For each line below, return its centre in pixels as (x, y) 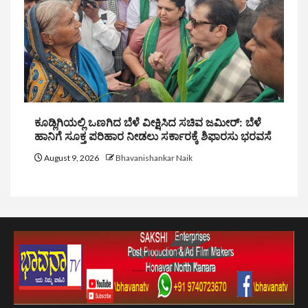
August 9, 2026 (71, 157)
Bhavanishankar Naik (154, 157)
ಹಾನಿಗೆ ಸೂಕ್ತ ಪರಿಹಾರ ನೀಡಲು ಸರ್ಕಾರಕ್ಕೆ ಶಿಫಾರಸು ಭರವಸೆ (153, 136)
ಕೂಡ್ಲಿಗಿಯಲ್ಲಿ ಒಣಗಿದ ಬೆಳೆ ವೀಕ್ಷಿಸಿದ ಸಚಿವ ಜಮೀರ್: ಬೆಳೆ (148, 122)
